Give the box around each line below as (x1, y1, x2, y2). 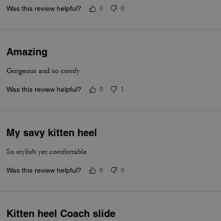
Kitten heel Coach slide (6, 207, 116, 220)
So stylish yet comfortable (6, 147, 87, 156)
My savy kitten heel (6, 126, 98, 139)
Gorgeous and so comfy (6, 66, 80, 75)
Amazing (6, 45, 48, 58)
